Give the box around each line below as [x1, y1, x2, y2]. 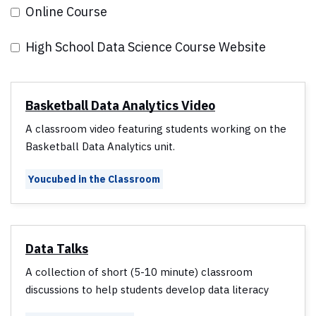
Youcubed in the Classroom [28, 173, 160, 186]
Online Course [25, 4, 107, 20]
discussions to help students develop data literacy [25, 283, 269, 297]
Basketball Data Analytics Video [25, 97, 215, 114]
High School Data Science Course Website [25, 39, 266, 56]
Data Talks [25, 241, 88, 257]
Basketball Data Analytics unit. [25, 140, 175, 154]
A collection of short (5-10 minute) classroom [25, 265, 253, 279]
